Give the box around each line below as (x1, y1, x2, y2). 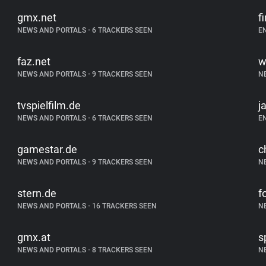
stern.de (17, 187, 57, 199)
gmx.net (17, 11, 57, 24)
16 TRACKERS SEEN (90, 202, 157, 210)
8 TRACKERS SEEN (90, 246, 153, 254)
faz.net (17, 55, 51, 68)
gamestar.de (17, 143, 78, 156)
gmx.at (17, 231, 51, 243)
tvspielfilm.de (17, 99, 81, 112)
